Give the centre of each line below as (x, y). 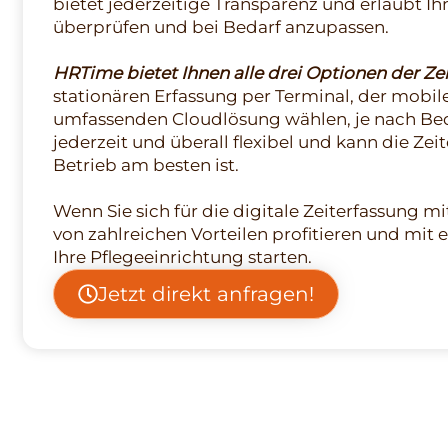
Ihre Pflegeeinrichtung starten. (182, 256)
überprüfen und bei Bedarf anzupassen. (220, 26)
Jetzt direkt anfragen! (205, 293)
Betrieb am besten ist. (145, 164)
